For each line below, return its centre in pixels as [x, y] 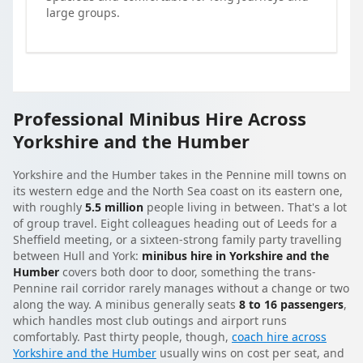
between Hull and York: [77, 256]
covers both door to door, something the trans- [188, 272]
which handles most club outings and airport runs [150, 321]
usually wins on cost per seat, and [250, 353]
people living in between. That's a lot [245, 207]
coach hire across [279, 337]
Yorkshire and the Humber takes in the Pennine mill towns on [180, 175]
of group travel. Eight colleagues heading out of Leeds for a [175, 224]
